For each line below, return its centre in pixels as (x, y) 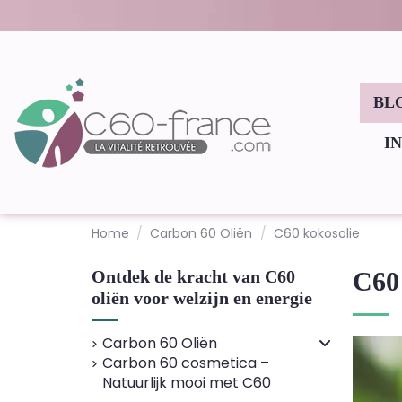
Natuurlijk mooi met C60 (187, 383)
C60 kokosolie (316, 233)
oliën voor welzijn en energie (202, 298)
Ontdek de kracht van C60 (193, 276)
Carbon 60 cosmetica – (186, 363)
